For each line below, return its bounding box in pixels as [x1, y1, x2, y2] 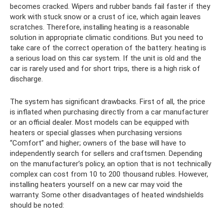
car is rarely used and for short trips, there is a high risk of [10, 64, 200, 73]
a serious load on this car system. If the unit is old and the [10, 53, 201, 63]
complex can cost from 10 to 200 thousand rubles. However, [10, 169, 208, 179]
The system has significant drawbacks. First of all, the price [10, 97, 205, 106]
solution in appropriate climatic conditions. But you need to [10, 33, 203, 42]
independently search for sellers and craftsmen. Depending [10, 148, 202, 158]
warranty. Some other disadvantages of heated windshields [10, 190, 204, 199]
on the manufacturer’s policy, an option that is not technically [10, 159, 211, 168]
